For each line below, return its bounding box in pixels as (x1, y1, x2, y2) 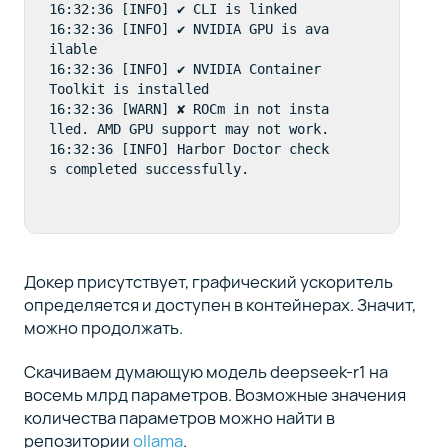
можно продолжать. (23, 315, 183, 339)
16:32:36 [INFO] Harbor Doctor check (48, 140, 329, 157)
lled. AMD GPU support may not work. (48, 120, 329, 137)
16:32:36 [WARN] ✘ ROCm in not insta (48, 100, 329, 117)
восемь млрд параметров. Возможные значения (23, 383, 406, 407)
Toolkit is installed (48, 80, 209, 97)
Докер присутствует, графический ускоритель (23, 269, 393, 293)
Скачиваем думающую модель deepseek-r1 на (23, 360, 388, 384)
